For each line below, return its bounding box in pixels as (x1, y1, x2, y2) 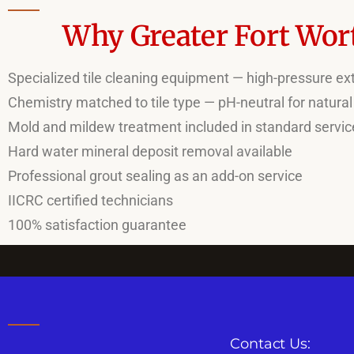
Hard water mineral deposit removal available (8, 143, 292, 160)
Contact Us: (230, 335, 311, 352)
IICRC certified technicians (8, 192, 173, 209)
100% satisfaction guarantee (8, 217, 186, 233)
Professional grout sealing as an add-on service (8, 168, 303, 184)
